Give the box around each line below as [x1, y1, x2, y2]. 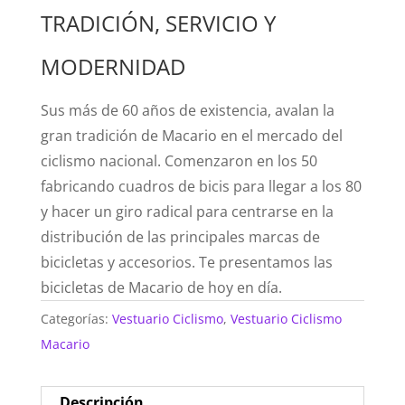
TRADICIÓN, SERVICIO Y [40, 8, 276, 39]
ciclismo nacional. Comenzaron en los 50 [40, 151, 317, 172]
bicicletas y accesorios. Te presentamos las [40, 252, 333, 273]
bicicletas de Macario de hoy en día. [40, 278, 282, 298]
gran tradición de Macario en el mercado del [40, 126, 343, 146]
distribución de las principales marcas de [40, 227, 320, 248]
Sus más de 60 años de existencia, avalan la [40, 100, 334, 121]
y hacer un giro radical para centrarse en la [40, 202, 334, 222]
